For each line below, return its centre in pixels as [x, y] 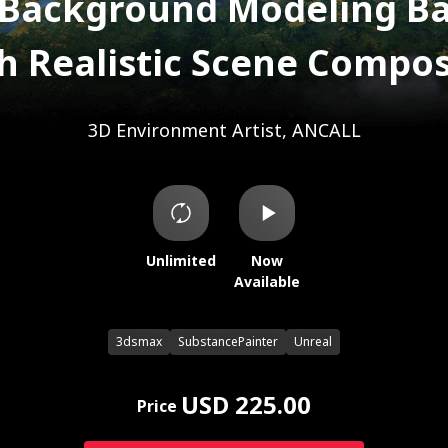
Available [267, 282]
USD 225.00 [245, 407]
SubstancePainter [228, 342]
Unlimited [181, 261]
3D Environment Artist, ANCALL [224, 131]
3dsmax [139, 342]
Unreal [313, 342]
